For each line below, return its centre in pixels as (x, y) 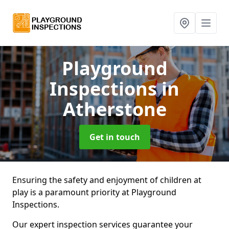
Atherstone (114, 109)
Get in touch (114, 137)
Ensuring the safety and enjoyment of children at (107, 180)
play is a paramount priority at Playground (94, 192)
